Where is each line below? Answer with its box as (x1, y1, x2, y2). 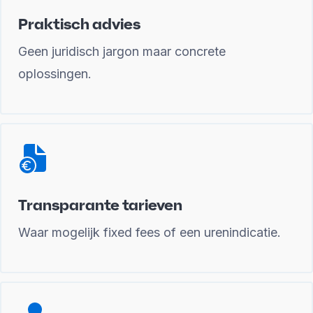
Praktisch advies (18, 14, 140, 34)
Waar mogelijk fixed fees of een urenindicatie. (18, 225, 281, 240)
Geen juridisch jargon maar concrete (18, 44, 226, 59)
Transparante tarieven (18, 195, 182, 214)
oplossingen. (18, 66, 92, 81)
